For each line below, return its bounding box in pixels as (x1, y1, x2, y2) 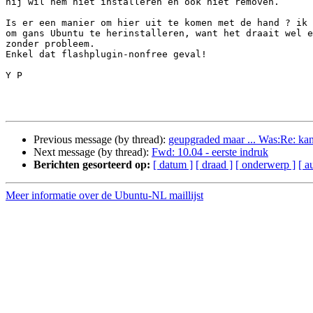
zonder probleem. (6, 38, 95, 50)
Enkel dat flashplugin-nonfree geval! (6, 49, 207, 60)
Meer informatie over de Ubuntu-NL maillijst (6, 189, 203, 202)
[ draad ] (196, 159, 233, 171)
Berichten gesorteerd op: (34, 159, 150, 171)
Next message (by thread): (34, 146, 152, 159)
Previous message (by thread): (34, 133, 168, 146)
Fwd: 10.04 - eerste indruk (152, 146, 268, 159)
